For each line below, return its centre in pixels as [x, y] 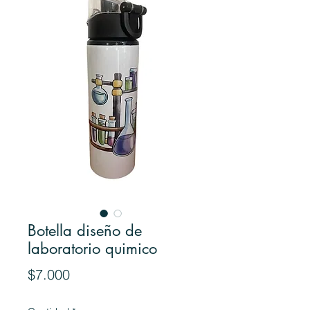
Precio [89, 274]
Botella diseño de [85, 231]
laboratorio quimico [92, 249]
